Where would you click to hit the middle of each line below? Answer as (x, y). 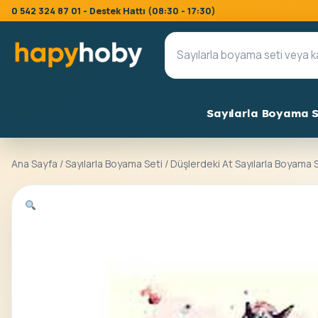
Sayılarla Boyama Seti (114, 164)
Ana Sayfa (34, 164)
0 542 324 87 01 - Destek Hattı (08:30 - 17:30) (114, 11)
